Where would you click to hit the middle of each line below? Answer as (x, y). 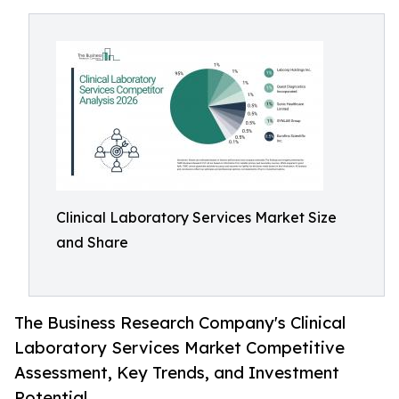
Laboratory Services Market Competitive (179, 348)
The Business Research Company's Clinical (180, 323)
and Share (92, 242)
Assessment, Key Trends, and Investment (177, 373)
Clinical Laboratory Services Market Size (196, 217)
